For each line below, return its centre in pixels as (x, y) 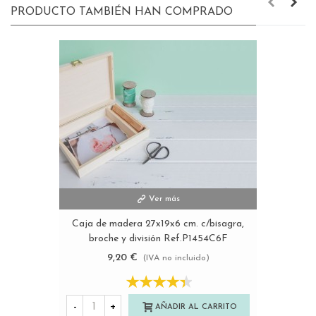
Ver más (164, 199)
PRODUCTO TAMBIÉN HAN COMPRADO (122, 12)
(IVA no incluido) (176, 259)
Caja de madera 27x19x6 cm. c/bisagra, (158, 224)
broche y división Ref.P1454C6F (158, 239)
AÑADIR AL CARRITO (196, 307)
